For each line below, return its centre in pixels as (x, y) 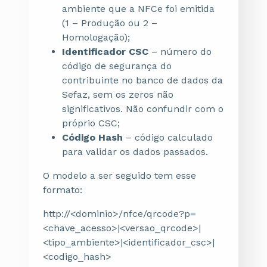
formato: (63, 190)
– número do (181, 52)
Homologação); (96, 37)
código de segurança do (117, 66)
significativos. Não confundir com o (143, 109)
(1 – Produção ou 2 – (110, 23)
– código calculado (169, 137)
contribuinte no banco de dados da (142, 80)
